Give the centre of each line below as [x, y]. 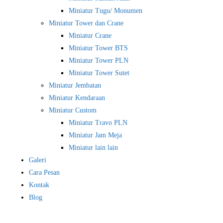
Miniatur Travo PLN [98, 123]
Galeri [38, 160]
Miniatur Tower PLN [99, 60]
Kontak [39, 185]
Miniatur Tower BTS [98, 48]
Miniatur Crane [90, 36]
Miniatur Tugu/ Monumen [106, 11]
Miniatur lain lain [93, 148]
